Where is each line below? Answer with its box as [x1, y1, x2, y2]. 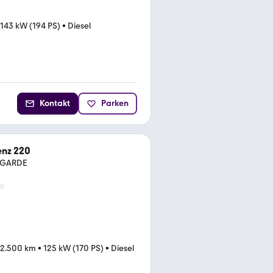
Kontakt [40, 98, 70, 108]
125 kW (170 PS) [43, 243, 104, 253]
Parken [101, 98, 129, 108]
